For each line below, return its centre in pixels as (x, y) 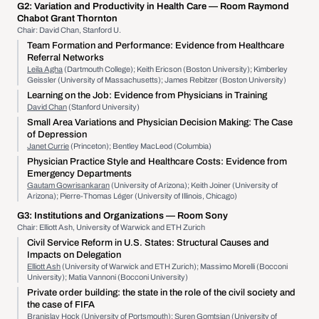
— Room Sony (197, 216)
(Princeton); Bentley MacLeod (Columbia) (140, 146)
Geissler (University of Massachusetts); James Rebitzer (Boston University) (157, 80)
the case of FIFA (61, 305)
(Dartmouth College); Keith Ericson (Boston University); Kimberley (175, 69)
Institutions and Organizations (99, 216)
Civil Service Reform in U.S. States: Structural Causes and (148, 243)
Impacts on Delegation (74, 255)
